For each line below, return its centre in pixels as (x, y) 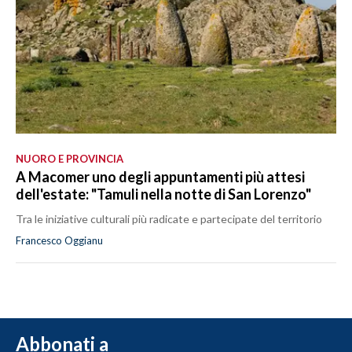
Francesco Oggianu (59, 240)
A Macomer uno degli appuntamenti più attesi (160, 176)
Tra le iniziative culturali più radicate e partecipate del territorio (169, 218)
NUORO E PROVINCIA (70, 158)
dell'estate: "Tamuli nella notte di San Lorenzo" (163, 194)
